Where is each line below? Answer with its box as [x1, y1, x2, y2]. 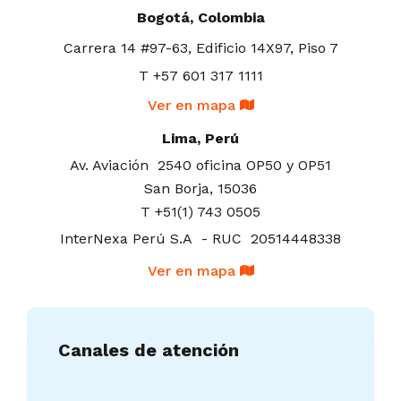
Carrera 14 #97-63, [63, 39, 196, 57]
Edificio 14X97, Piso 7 [195, 39, 338, 57]
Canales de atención [58, 339, 239, 362]
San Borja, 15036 [144, 180, 257, 198]
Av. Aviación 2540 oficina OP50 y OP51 [70, 157, 331, 175]
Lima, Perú [162, 130, 239, 148]
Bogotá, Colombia [136, 9, 265, 27]
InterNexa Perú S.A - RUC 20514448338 [60, 230, 341, 248]
